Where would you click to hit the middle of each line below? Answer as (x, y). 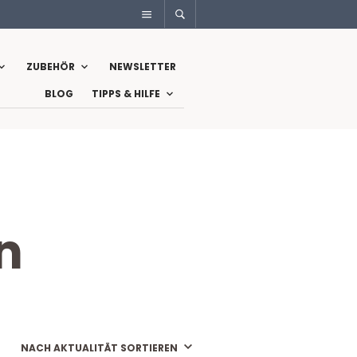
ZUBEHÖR (51, 67)
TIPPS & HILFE (126, 94)
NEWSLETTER (143, 67)
